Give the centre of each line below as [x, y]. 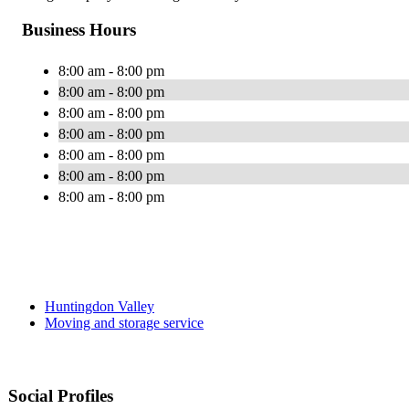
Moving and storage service [124, 322]
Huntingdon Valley [100, 306]
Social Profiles [61, 395]
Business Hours [79, 29]
